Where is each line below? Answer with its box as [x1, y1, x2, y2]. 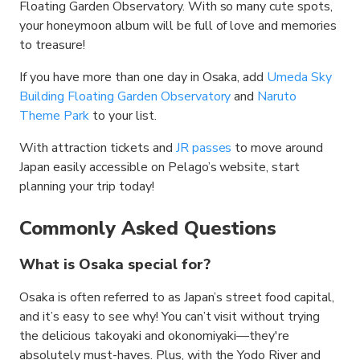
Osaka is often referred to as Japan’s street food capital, [19, 288, 335, 306]
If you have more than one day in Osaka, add [19, 68, 268, 86]
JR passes [175, 139, 232, 157]
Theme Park [19, 107, 89, 125]
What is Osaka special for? [19, 255, 211, 274]
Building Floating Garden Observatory [19, 88, 231, 105]
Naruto [257, 88, 297, 105]
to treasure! [19, 36, 85, 54]
